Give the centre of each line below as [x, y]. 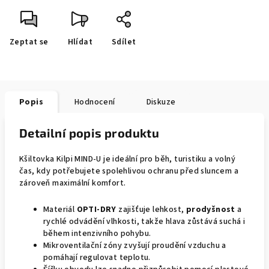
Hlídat [80, 42]
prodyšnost [210, 210]
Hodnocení [95, 102]
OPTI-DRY [96, 210]
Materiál [59, 210]
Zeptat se [29, 42]
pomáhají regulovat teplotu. [97, 258]
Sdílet [124, 42]
